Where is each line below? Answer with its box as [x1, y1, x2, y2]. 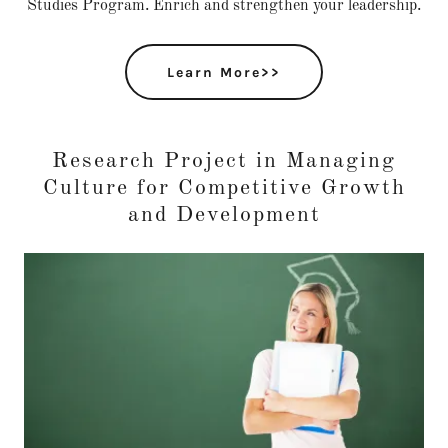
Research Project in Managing [52, 150, 396, 172]
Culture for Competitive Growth [42, 177, 406, 199]
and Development [127, 204, 321, 226]
